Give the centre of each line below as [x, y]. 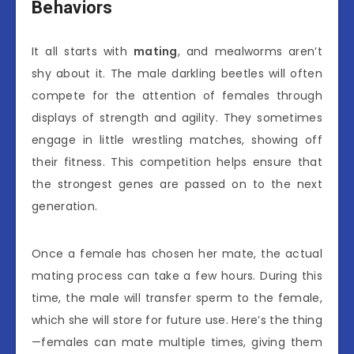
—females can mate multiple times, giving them [177, 342]
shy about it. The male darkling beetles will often [177, 73]
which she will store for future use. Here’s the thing [177, 320]
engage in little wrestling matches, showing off [177, 139]
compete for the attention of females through [177, 95]
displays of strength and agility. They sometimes [177, 117]
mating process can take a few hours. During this [177, 275]
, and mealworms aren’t [250, 51]
